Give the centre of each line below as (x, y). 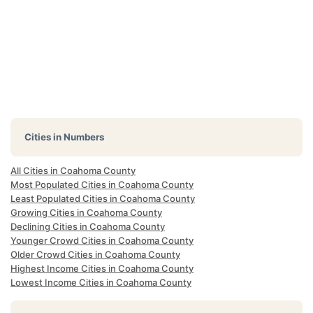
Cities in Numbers (64, 137)
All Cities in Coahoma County (73, 170)
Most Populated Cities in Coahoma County (102, 184)
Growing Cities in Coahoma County (86, 212)
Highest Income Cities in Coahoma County (102, 268)
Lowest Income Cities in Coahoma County (101, 282)
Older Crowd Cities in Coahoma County (95, 254)
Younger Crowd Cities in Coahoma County (102, 240)
